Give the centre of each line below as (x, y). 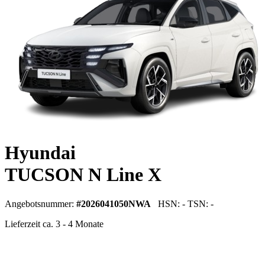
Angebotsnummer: (41, 203)
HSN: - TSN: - (182, 203)
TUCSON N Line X (83, 175)
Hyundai (40, 153)
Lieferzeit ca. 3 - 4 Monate (54, 224)
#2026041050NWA (114, 203)
